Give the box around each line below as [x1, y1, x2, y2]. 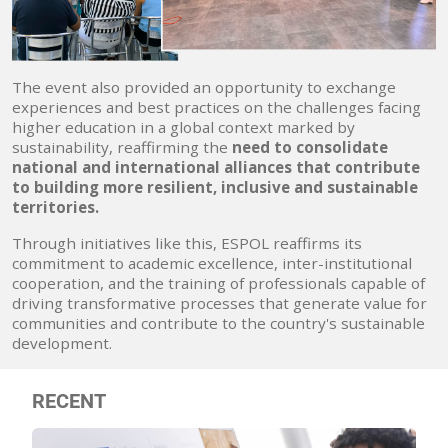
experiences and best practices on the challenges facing [12, 96, 421, 117]
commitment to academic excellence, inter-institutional [12, 252, 412, 273]
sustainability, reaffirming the [12, 136, 232, 157]
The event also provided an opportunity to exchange [12, 76, 396, 97]
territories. [12, 196, 99, 217]
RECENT [32, 388, 106, 413]
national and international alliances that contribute [12, 156, 420, 177]
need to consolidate [232, 136, 388, 157]
